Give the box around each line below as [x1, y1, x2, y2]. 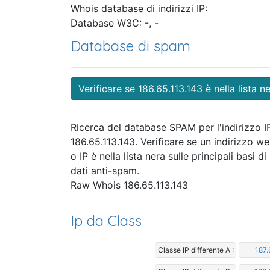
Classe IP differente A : [157, 245, 234, 254]
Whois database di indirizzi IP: [71, 2, 207, 15]
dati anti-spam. [71, 165, 139, 177]
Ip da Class [71, 212, 142, 230]
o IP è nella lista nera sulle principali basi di [71, 150, 266, 163]
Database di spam [71, 37, 190, 55]
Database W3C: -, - [71, 17, 159, 30]
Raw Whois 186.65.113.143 [71, 179, 188, 192]
